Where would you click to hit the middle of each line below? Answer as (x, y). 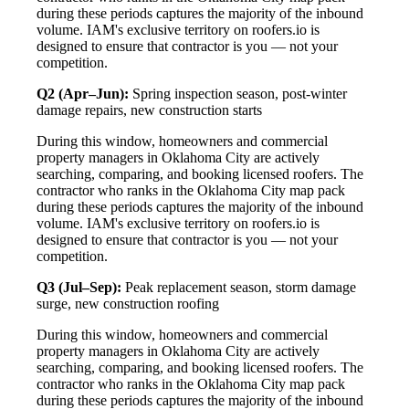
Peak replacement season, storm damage (239, 287)
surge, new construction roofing (128, 303)
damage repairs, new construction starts (149, 110)
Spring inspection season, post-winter (238, 93)
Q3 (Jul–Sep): (79, 287)
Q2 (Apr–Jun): (83, 93)
